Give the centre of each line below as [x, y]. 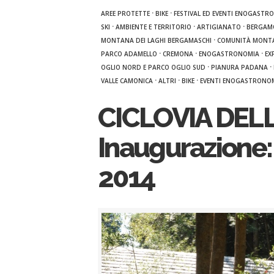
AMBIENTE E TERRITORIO [154, 27]
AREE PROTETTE [125, 13]
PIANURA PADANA [239, 67]
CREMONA [178, 54]
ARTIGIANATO [219, 27]
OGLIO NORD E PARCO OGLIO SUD [153, 67]
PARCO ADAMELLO [129, 54]
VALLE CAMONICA [127, 81]
